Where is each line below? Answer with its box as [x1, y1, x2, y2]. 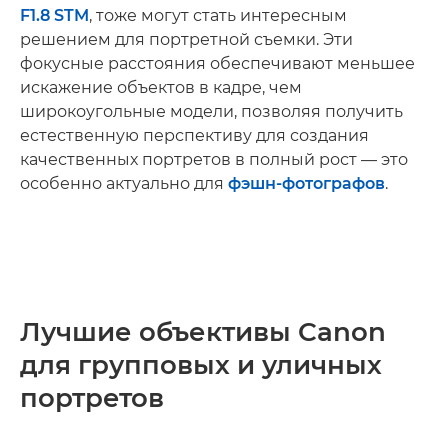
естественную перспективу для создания [20, 125, 369, 145]
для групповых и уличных [20, 348, 382, 381]
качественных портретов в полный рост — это [20, 149, 408, 169]
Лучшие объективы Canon [20, 315, 386, 348]
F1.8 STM [20, 5, 89, 25]
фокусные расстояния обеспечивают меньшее [20, 53, 415, 73]
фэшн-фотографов [228, 173, 385, 193]
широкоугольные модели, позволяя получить [20, 101, 403, 121]
